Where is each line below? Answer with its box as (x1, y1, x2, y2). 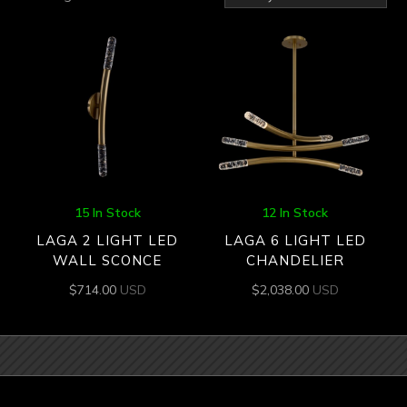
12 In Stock (262, 203, 329, 221)
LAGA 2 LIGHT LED (36, 232, 179, 250)
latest (142, 30, 177, 47)
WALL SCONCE (53, 252, 163, 270)
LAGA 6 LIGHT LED (223, 232, 366, 250)
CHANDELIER (245, 252, 344, 270)
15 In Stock (74, 203, 141, 221)
